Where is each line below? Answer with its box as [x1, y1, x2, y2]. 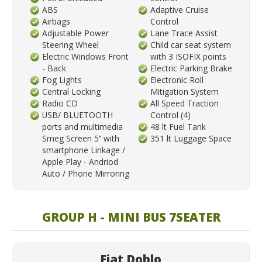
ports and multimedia [42, 120, 123, 132]
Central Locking [42, 85, 101, 97]
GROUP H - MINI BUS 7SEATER [42, 208, 220, 225]
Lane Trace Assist [150, 27, 218, 39]
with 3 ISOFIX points [150, 50, 227, 62]
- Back [42, 62, 67, 74]
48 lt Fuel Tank [150, 120, 206, 132]
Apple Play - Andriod [42, 156, 119, 167]
